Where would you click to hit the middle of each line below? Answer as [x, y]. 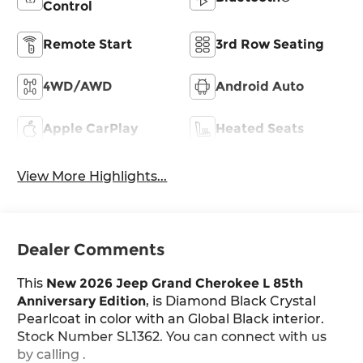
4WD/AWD [78, 86]
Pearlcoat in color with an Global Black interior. [171, 319]
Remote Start [88, 44]
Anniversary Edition [82, 301]
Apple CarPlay [91, 128]
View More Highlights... [92, 176]
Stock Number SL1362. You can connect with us [172, 337]
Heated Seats [260, 128]
